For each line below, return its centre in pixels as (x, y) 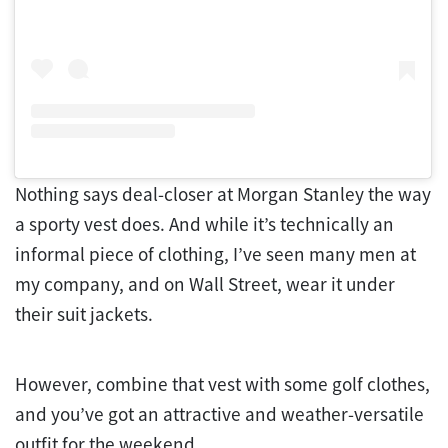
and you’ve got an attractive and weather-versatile (219, 413)
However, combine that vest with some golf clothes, (222, 383)
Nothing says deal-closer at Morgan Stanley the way (223, 193)
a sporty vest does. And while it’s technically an (204, 223)
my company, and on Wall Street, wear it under (205, 283)
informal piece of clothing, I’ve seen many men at (215, 253)
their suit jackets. (84, 313)
